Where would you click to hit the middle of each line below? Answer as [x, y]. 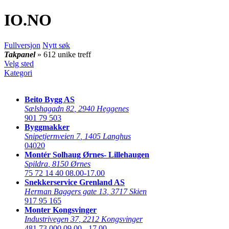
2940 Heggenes [104, 108]
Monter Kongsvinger [61, 210]
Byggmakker [47, 127]
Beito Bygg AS [50, 99]
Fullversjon [22, 45]
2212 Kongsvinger [113, 219]
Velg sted [19, 63]
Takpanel [20, 54]
